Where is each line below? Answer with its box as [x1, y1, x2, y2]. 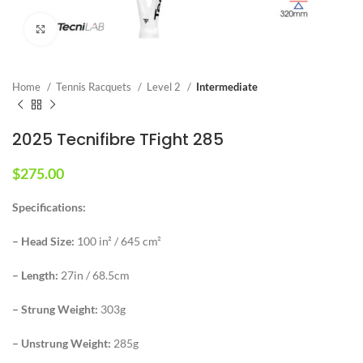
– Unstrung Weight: [12, 335, 111, 350]
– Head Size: [12, 233, 75, 248]
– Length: [12, 267, 58, 282]
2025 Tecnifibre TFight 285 [12, 127, 224, 151]
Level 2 [147, 79, 183, 93]
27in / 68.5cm [58, 267, 130, 282]
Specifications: [12, 199, 86, 214]
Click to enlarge [57, 22, 131, 36]
